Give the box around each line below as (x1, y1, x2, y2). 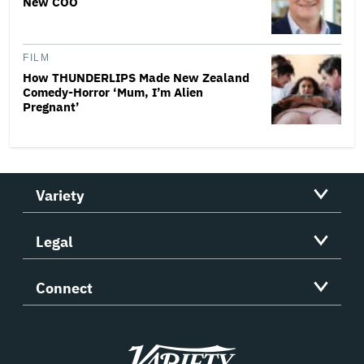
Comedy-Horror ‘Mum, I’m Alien (23, 84, 203, 100)
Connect (36, 278, 93, 297)
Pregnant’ (23, 98, 80, 115)
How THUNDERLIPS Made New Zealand (23, 69, 249, 85)
